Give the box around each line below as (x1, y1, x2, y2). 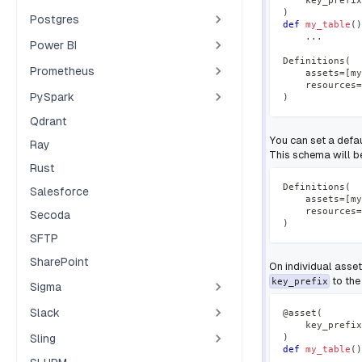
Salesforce (30, 185, 89, 198)
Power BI (30, 38, 77, 52)
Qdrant (30, 115, 67, 128)
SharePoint (30, 255, 89, 268)
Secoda (30, 208, 70, 221)
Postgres (30, 12, 79, 26)
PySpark (30, 90, 74, 103)
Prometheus (30, 64, 95, 78)
